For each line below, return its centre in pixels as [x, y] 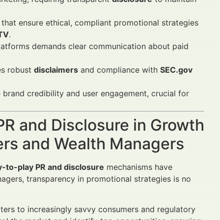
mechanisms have [138, 167]
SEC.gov [176, 70]
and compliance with [119, 70]
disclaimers [56, 70]
